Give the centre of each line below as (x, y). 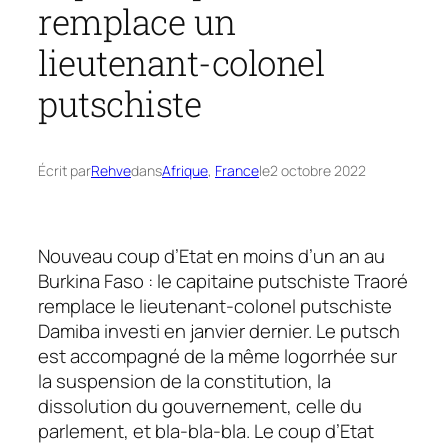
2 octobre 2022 (318, 171)
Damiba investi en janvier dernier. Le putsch (219, 331)
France (237, 171)
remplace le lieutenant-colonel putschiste (215, 306)
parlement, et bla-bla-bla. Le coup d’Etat (206, 431)
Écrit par (64, 171)
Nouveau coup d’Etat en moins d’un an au (211, 256)
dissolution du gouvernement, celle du (200, 406)
